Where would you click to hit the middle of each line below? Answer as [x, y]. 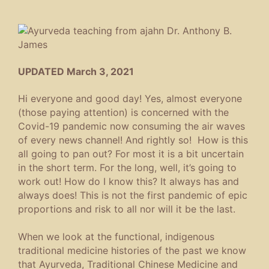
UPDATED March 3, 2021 [76, 71]
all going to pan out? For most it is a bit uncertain [131, 154]
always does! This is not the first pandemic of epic [133, 195]
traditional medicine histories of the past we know [132, 250]
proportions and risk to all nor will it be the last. [127, 209]
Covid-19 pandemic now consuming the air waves [131, 126]
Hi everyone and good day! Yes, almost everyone [130, 99]
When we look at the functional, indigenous [116, 236]
